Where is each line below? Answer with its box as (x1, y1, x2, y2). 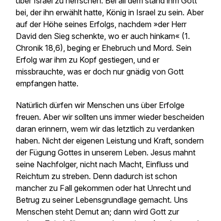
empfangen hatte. (16, 78, 78, 88)
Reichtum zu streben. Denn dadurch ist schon (16, 171, 177, 181)
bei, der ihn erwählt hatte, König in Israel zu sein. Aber (16, 7, 204, 17)
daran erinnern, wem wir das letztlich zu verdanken (16, 124, 194, 134)
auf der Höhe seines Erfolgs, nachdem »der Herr (16, 19, 186, 29)
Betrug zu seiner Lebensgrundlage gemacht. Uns (16, 195, 188, 205)
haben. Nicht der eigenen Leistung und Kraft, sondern (16, 136, 204, 146)
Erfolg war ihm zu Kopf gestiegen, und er (16, 55, 159, 65)
